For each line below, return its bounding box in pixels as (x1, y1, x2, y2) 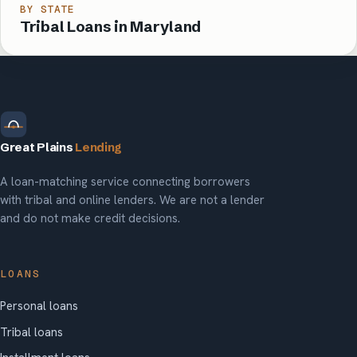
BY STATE (20, 2, 75, 17)
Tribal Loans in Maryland (20, 17, 202, 37)
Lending (75, 139, 123, 155)
